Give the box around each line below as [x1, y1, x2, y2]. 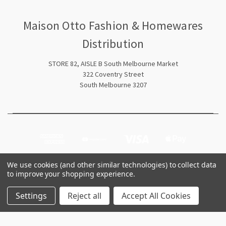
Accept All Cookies [122, 190, 191, 201]
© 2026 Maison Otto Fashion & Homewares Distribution [31, 173, 195, 182]
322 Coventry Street [82, 69, 144, 79]
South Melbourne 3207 [79, 80, 147, 89]
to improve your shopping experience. [7, 169, 136, 179]
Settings [16, 190, 47, 201]
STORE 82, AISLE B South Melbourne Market [48, 59, 178, 68]
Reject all [68, 190, 101, 201]
